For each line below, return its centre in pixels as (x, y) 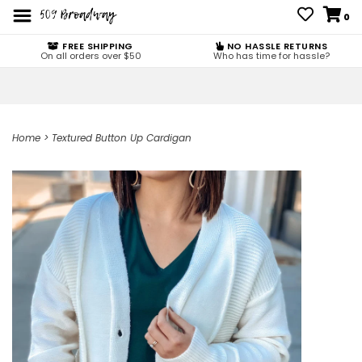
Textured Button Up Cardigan (122, 138)
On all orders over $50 (90, 56)
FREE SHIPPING (96, 46)
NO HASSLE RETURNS (276, 46)
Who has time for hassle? (271, 56)
